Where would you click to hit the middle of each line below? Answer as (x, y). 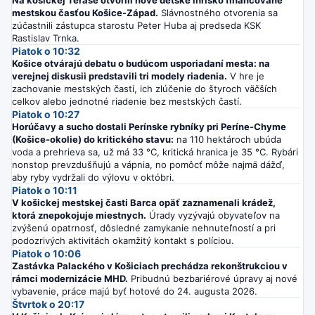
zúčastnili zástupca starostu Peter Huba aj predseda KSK (136, 25)
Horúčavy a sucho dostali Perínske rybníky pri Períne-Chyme (149, 126)
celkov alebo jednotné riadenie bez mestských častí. (127, 101)
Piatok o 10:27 (46, 114)
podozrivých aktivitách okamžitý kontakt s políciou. (123, 240)
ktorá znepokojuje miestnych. (79, 215)
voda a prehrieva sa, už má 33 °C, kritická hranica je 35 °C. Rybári (155, 152)
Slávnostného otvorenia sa (218, 12)
